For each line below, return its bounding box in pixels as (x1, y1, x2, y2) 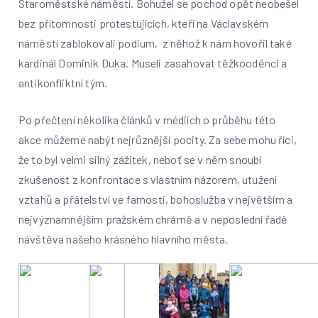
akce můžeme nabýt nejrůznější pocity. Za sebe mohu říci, (18, 133, 297, 146)
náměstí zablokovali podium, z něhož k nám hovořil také (18, 36, 292, 50)
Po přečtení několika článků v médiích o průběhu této (18, 113, 276, 126)
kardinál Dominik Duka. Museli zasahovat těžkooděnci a (18, 56, 287, 70)
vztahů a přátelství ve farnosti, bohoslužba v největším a (18, 192, 293, 206)
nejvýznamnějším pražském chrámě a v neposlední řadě (18, 212, 288, 226)
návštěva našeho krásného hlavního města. (18, 232, 229, 246)
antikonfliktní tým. (18, 76, 108, 89)
